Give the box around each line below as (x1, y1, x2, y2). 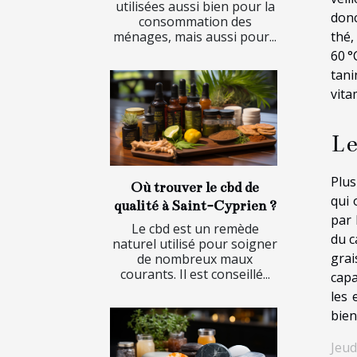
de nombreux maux (137, 249, 253, 268)
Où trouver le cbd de (131, 178, 259, 196)
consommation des (138, 12, 252, 30)
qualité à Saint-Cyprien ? (113, 197, 277, 214)
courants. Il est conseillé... (120, 265, 270, 283)
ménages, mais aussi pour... (113, 27, 277, 45)
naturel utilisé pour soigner (112, 234, 277, 253)
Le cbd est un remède (131, 219, 259, 237)
